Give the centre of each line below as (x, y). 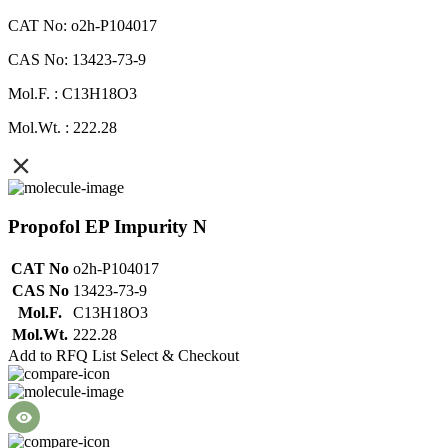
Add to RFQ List (62, 355)
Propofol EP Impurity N (107, 226)
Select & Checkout (179, 355)
